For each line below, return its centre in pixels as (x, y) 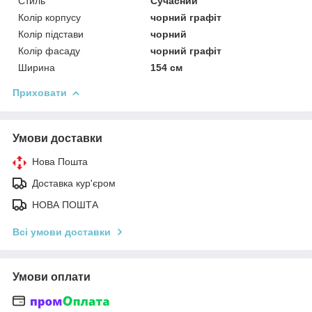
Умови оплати (52, 276)
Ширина (37, 67)
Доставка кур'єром (74, 183)
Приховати (40, 92)
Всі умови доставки (62, 232)
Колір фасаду (49, 50)
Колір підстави (51, 34)
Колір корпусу (49, 17)
